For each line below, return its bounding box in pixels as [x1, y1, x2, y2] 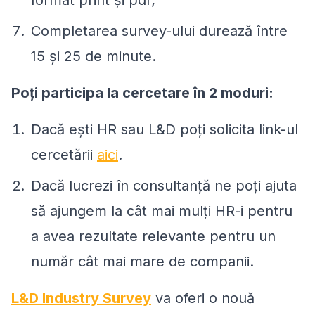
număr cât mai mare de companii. [31, 252, 254, 270]
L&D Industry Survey [11, 289, 151, 307]
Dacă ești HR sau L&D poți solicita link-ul [31, 120, 298, 138]
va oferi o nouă [151, 289, 255, 307]
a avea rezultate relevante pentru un [31, 227, 276, 245]
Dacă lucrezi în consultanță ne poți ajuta [31, 176, 297, 194]
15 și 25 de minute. [31, 47, 156, 65]
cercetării [31, 146, 97, 163]
